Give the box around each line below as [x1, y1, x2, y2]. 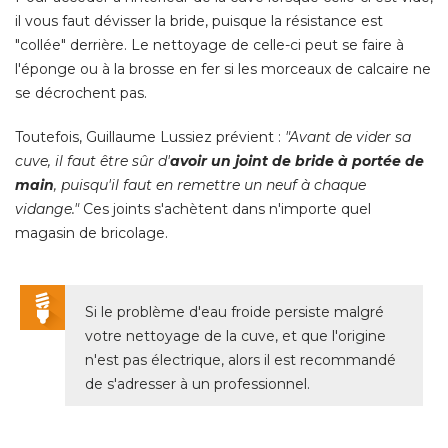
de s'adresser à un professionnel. [85, 374, 310, 393]
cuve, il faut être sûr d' [15, 151, 170, 170]
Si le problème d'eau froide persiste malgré [85, 302, 384, 321]
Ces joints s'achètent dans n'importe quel [79, 199, 371, 218]
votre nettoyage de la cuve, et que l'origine [85, 326, 386, 345]
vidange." [15, 199, 79, 218]
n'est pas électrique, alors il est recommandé [85, 350, 396, 369]
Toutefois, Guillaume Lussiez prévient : [15, 127, 285, 146]
